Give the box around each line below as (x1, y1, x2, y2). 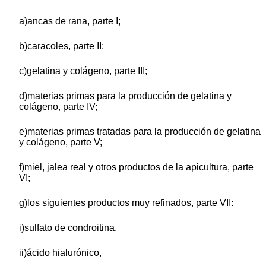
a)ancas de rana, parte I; (19, 16, 121, 27)
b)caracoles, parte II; (19, 41, 104, 52)
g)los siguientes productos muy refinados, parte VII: (19, 198, 233, 208)
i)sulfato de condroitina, (19, 223, 117, 233)
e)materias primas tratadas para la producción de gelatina (19, 126, 261, 137)
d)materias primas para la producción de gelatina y (19, 91, 232, 102)
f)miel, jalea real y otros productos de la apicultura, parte (19, 162, 254, 173)
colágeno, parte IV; (19, 102, 97, 112)
